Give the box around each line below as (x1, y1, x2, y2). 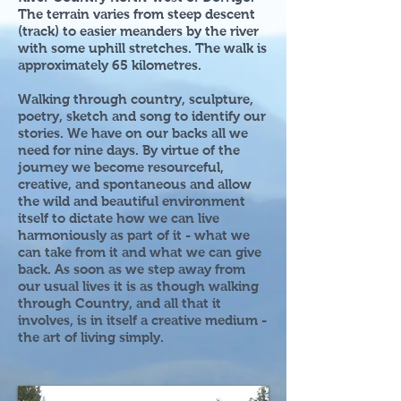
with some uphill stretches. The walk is (18, 40, 267, 55)
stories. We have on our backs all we (18, 125, 248, 141)
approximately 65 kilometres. (18, 57, 201, 73)
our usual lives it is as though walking (18, 278, 259, 294)
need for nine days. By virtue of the (18, 142, 240, 158)
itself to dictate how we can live (18, 210, 219, 226)
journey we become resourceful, (18, 159, 224, 175)
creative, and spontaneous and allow (18, 176, 252, 192)
